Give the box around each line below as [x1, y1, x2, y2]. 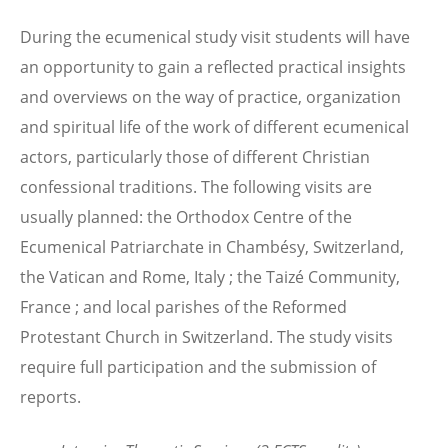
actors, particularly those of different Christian [20, 146, 370, 169]
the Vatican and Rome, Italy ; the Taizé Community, [20, 266, 400, 289]
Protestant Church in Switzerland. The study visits [20, 326, 393, 349]
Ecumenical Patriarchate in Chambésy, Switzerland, [20, 236, 404, 259]
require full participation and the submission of [20, 356, 376, 379]
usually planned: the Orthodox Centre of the [20, 206, 352, 229]
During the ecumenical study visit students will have [20, 26, 410, 49]
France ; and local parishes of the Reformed [20, 296, 347, 319]
